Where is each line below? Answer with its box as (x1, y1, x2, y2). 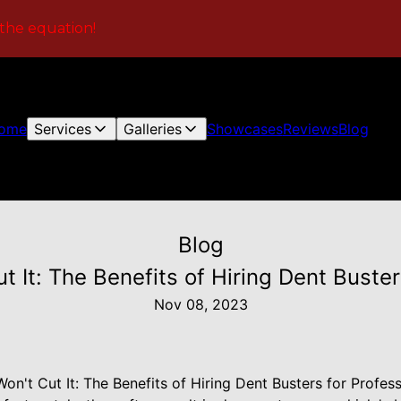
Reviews (282, 120, 338, 138)
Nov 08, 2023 (153, 295, 248, 313)
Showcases (206, 120, 283, 138)
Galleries (123, 120, 182, 138)
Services (33, 120, 91, 138)
